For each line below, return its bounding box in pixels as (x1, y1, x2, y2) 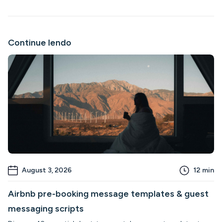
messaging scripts (8, 203, 84, 214)
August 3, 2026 (22, 166, 72, 174)
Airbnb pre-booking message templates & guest (8, 188, 209, 199)
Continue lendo (8, 37, 71, 48)
